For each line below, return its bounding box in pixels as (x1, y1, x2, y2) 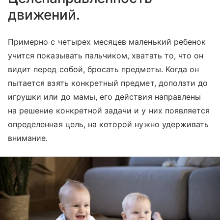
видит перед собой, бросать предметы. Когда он (8, 64, 199, 74)
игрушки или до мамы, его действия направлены (8, 91, 201, 102)
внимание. (8, 133, 48, 143)
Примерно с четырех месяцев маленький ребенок (8, 36, 206, 47)
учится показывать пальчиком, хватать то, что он (8, 50, 204, 60)
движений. (8, 6, 80, 23)
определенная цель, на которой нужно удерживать (8, 119, 209, 129)
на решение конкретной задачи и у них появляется (8, 105, 210, 115)
